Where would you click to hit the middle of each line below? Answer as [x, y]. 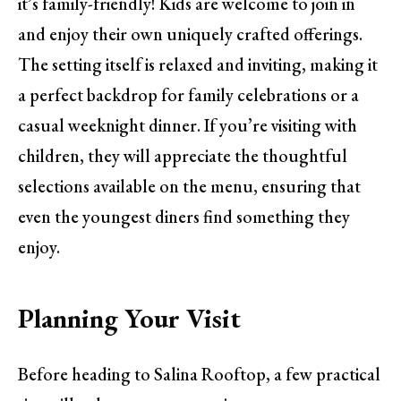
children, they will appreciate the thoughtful [183, 155]
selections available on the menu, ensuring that [189, 186]
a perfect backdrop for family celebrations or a [188, 94]
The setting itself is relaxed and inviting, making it [198, 64]
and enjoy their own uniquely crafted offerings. [190, 34]
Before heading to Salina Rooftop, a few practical [199, 374]
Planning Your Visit [129, 319]
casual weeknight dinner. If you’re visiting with [188, 125]
